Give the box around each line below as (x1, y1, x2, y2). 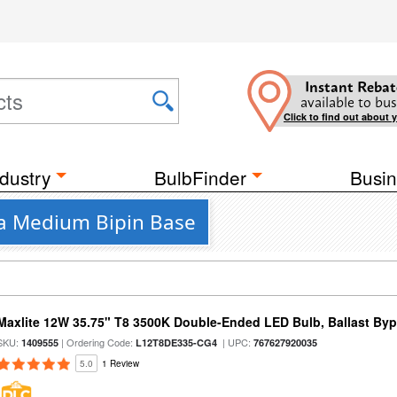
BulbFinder (154, 164, 246, 191)
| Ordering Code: (58, 335, 136, 349)
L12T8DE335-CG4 (136, 336, 218, 349)
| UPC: (217, 335, 254, 349)
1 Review (102, 357, 140, 370)
